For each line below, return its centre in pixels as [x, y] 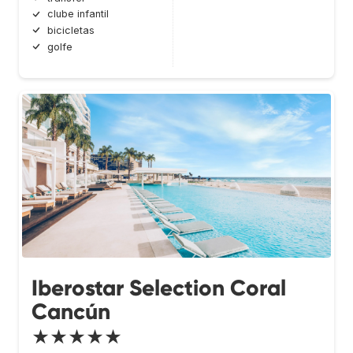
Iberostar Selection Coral [159, 288]
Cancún [71, 311]
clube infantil [78, 14]
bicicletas [71, 31]
